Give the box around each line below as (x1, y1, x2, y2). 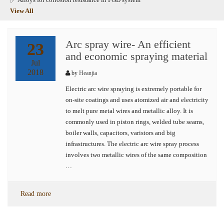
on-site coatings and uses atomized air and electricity (65, 96, 208, 103)
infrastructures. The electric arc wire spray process (65, 140, 199, 147)
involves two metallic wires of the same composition (65, 151, 207, 158)
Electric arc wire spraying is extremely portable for (65, 85, 201, 92)
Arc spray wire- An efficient (65, 38, 190, 50)
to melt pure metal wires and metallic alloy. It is (65, 107, 193, 114)
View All (10, 7, 33, 14)
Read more (20, 190, 51, 197)
